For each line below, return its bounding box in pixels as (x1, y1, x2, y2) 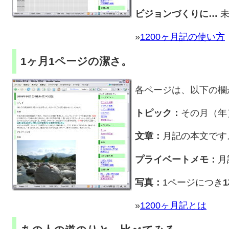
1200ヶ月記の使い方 (140, 31, 225, 42)
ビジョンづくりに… (135, 8, 218, 19)
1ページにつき (163, 176, 223, 188)
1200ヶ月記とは (140, 200, 207, 211)
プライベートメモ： (135, 153, 218, 165)
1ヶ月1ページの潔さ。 (20, 55, 132, 67)
